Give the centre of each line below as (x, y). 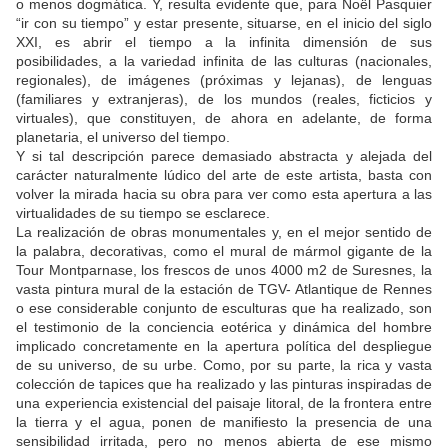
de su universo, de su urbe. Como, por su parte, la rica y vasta (224, 365)
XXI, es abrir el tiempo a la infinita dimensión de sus (224, 42)
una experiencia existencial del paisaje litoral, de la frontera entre (224, 403)
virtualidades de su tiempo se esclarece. (143, 213)
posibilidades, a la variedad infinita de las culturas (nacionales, (224, 61)
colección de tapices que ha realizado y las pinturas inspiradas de (224, 384)
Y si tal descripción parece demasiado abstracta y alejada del (224, 156)
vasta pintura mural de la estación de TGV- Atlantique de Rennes (224, 289)
